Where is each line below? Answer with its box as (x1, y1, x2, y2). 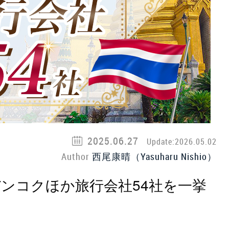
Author (61, 150, 92, 163)
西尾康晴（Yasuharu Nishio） (92, 150, 217, 163)
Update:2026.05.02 (147, 136, 217, 147)
